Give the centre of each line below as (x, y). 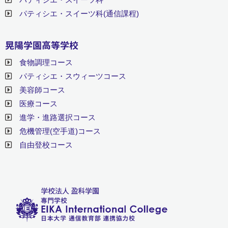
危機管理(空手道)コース (60, 131)
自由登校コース (46, 145)
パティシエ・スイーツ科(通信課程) (79, 14)
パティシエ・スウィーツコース (73, 76)
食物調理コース (46, 63)
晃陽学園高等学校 (42, 46)
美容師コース (42, 90)
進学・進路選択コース (58, 118)
